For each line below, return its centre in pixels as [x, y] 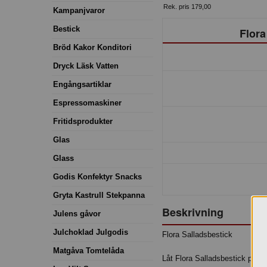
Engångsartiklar [82, 84]
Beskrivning [193, 212]
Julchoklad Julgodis [91, 232]
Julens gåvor [77, 213]
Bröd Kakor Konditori [92, 47]
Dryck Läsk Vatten [86, 66]
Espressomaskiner [87, 103]
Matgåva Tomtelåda [89, 250]
